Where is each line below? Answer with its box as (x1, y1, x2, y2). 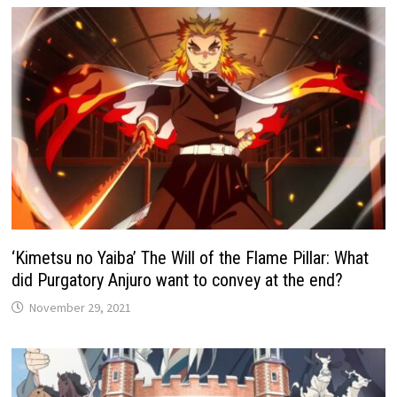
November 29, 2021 (29, 299, 132, 315)
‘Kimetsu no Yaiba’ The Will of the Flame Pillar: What (12, 246, 370, 269)
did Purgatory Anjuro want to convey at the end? (12, 269, 344, 291)
